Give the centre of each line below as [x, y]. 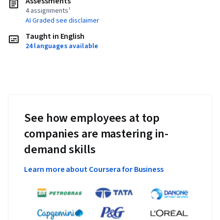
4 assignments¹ [48, 11]
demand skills [60, 150]
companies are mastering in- [96, 134]
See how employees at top [92, 118]
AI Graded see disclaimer [62, 21]
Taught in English [55, 37]
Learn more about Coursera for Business [94, 170]
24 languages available [62, 46]
